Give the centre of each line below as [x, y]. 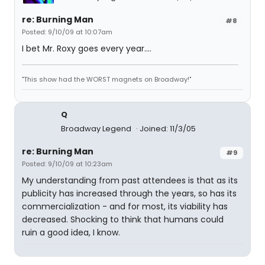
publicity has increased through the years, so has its [129, 193]
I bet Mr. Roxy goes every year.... [87, 49]
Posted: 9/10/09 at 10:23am [67, 164]
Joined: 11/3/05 [168, 129]
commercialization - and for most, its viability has [125, 206]
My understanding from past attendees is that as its [130, 180]
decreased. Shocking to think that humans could [123, 219]
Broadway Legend [97, 129]
